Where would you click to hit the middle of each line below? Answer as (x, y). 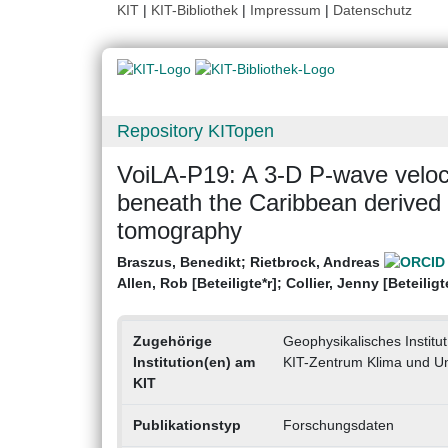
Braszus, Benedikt (179, 262)
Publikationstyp (186, 425)
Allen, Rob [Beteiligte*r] (197, 283)
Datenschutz (372, 10)
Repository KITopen (195, 131)
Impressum (285, 10)
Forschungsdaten (338, 425)
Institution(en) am (193, 362)
